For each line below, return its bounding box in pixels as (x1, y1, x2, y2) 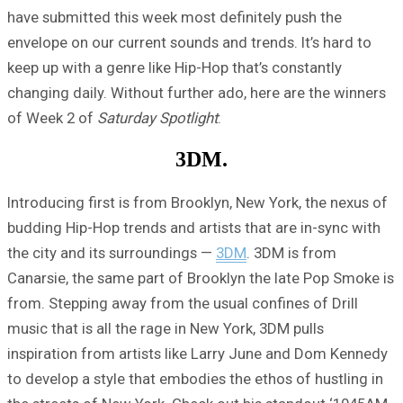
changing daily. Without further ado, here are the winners (7, 83, 386, 102)
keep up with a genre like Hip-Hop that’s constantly (7, 58, 342, 76)
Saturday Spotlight (97, 108, 218, 127)
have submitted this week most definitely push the (7, 7, 342, 26)
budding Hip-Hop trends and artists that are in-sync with (7, 219, 381, 237)
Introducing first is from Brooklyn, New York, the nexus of (7, 193, 388, 212)
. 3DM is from (246, 244, 336, 263)
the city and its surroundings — (7, 244, 216, 263)
